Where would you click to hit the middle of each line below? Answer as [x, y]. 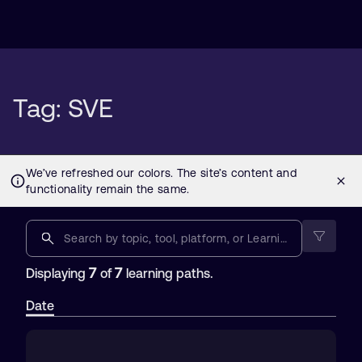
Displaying [57, 273]
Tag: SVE [63, 108]
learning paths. [168, 273]
